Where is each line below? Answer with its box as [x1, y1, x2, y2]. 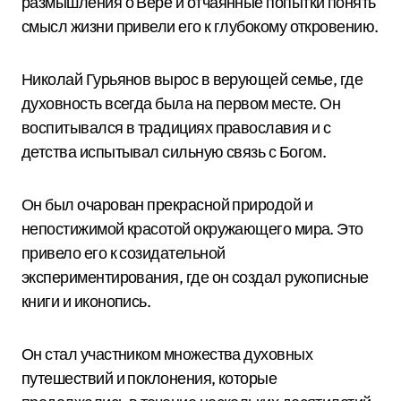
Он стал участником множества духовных [21, 344, 313, 364]
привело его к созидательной [21, 243, 226, 263]
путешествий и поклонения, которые [21, 368, 277, 388]
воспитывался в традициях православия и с [21, 117, 331, 138]
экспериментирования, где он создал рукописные [21, 267, 369, 287]
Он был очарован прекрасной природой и [21, 194, 313, 215]
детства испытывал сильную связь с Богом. [21, 141, 327, 162]
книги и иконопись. [21, 291, 151, 311]
